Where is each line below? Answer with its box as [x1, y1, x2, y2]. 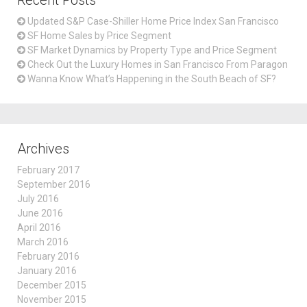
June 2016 [17, 208, 63, 219]
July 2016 [17, 193, 59, 204]
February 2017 [17, 164, 79, 175]
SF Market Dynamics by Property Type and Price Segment [27, 45, 277, 56]
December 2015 [17, 280, 86, 291]
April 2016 [17, 222, 61, 233]
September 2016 [17, 179, 90, 190]
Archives [17, 140, 69, 157]
